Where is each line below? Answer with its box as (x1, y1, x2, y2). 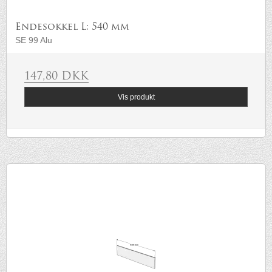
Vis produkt (117, 92, 155, 101)
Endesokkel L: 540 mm (15, 22, 129, 33)
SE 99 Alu (15, 35, 52, 46)
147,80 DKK (24, 71, 89, 83)
